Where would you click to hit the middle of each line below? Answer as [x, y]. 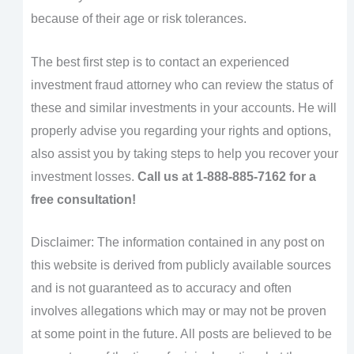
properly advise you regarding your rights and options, [181, 130]
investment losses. [84, 176]
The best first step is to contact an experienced [160, 62]
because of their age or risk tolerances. [140, 19]
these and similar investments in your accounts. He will [183, 107]
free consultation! [83, 199]
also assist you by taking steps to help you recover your [184, 153]
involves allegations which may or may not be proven [178, 311]
